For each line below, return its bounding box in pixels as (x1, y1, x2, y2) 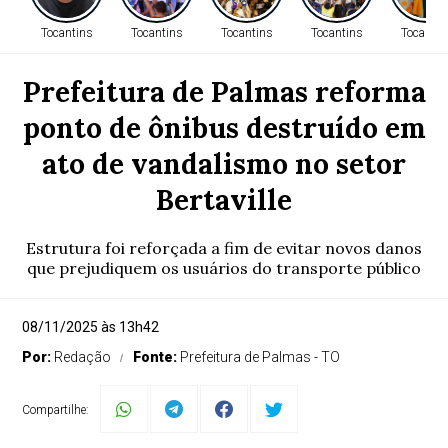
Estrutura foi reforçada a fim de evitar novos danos (26, 238, 422, 258)
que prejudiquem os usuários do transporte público (27, 258, 421, 278)
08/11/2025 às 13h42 (22, 319, 160, 335)
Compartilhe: (22, 403, 90, 417)
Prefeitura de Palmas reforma (22, 74, 426, 110)
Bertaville (156, 182, 292, 218)
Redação (54, 349, 112, 365)
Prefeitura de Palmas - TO (180, 349, 341, 365)
